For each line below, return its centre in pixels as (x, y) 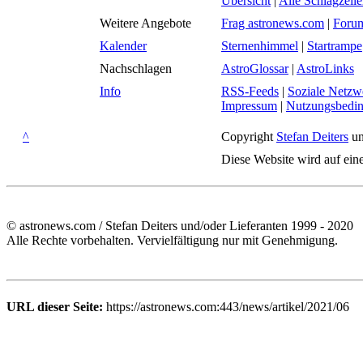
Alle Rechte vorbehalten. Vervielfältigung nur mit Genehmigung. (172, 240)
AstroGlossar (255, 68)
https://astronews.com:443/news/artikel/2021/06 (226, 307)
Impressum (249, 106)
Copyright (249, 137)
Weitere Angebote (145, 23)
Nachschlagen (136, 68)
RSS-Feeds (250, 91)
